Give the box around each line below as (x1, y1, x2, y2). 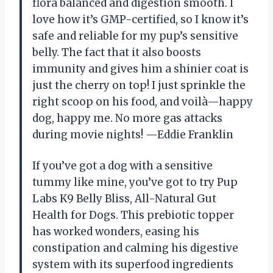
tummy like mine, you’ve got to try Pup (32, 175, 238, 190)
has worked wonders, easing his (32, 225, 199, 239)
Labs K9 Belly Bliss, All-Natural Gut (32, 192, 216, 206)
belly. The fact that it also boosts (32, 46, 201, 60)
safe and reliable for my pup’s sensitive (32, 29, 238, 43)
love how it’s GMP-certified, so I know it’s (32, 13, 249, 27)
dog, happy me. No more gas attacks (32, 112, 222, 126)
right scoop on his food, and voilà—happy (32, 95, 253, 109)
